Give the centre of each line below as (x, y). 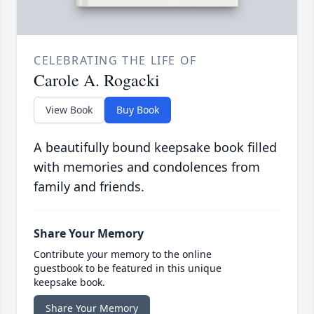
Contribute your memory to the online (123, 254)
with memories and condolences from (147, 167)
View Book (69, 110)
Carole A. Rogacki (97, 80)
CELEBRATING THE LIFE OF (115, 61)
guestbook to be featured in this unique (128, 268)
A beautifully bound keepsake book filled (155, 148)
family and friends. (89, 187)
